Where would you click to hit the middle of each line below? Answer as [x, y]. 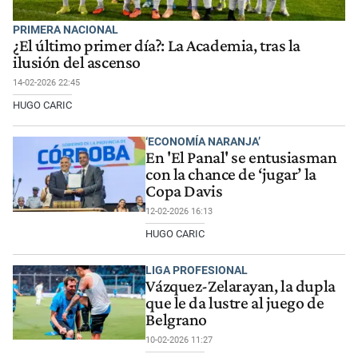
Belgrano [176, 319]
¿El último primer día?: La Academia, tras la [157, 46]
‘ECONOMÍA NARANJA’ [203, 141]
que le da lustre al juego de [235, 302]
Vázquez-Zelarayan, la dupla [241, 286]
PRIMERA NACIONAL [66, 30]
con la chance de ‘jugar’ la [231, 175]
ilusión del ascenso [77, 63]
